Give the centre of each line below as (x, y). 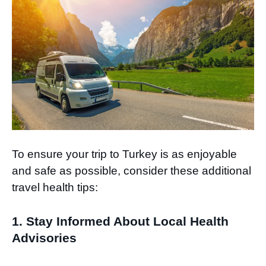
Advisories (44, 237)
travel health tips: (55, 188)
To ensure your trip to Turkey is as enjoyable (124, 154)
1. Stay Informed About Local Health (120, 221)
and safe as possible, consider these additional (132, 171)
